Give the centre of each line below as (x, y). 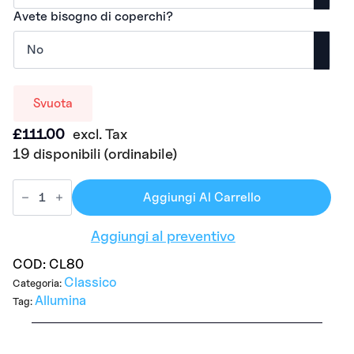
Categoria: (38, 284)
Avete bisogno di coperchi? (93, 16)
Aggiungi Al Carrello (201, 197)
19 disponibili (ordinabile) (95, 153)
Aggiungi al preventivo (163, 235)
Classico (90, 282)
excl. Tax (100, 134)
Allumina (60, 301)
